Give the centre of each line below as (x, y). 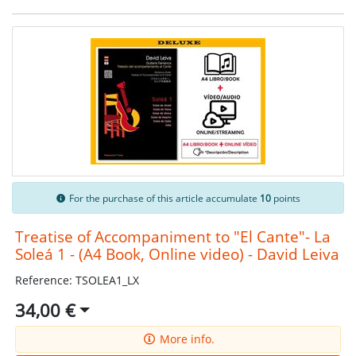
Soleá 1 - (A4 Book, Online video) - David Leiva (177, 254)
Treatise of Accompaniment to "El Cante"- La (172, 237)
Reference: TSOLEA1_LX (77, 281)
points (286, 198)
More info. (185, 339)
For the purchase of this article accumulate (164, 198)
